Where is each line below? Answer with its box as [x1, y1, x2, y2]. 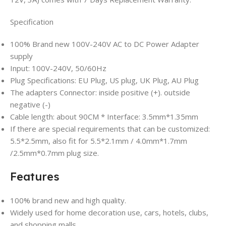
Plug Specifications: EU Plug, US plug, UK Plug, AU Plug [10, 75, 199, 86]
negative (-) [10, 99, 50, 110]
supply [10, 51, 33, 62]
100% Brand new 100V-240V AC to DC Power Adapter [10, 39, 199, 49]
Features [10, 169, 60, 184]
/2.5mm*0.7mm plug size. [10, 148, 99, 158]
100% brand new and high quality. [10, 195, 126, 206]
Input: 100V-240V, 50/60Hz [10, 63, 106, 74]
